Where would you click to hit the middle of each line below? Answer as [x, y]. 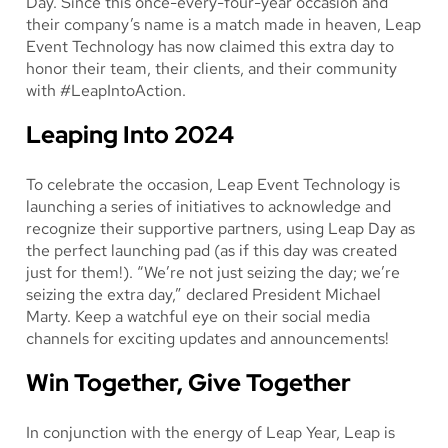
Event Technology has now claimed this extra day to [210, 46]
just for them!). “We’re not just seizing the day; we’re [213, 272]
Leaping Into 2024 [130, 134]
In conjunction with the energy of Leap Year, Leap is [210, 432]
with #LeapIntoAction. [106, 90]
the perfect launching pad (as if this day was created [211, 250]
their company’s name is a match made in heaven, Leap [223, 24]
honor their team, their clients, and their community [211, 68]
